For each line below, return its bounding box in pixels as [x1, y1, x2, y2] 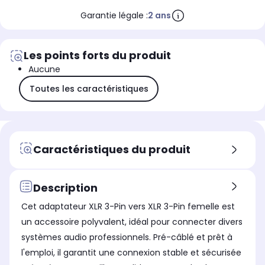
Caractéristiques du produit [33, 141, 190, 157]
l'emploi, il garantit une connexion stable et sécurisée [21, 247, 241, 259]
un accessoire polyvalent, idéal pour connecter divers [21, 216, 243, 228]
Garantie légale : [80, 9, 148, 22]
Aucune [28, 63, 60, 76]
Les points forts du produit [24, 48, 171, 63]
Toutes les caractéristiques [29, 82, 148, 95]
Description [33, 180, 98, 195]
